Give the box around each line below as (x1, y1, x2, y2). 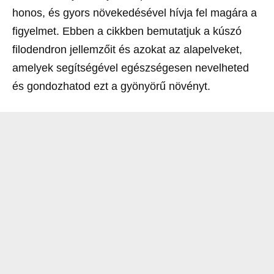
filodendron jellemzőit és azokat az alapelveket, (12, 43, 242, 56)
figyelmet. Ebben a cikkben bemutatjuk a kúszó (12, 24, 242, 37)
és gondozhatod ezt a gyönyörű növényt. (12, 80, 210, 92)
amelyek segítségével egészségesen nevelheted (12, 61, 249, 74)
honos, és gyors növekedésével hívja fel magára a (12, 6, 257, 19)
